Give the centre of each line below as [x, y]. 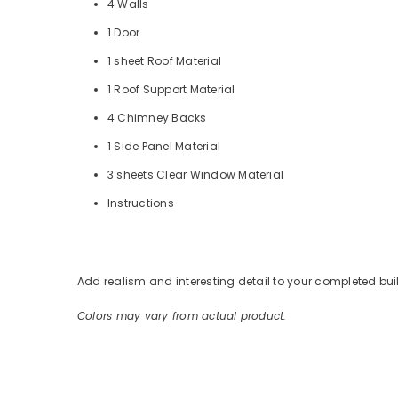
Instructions [141, 203]
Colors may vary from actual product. [182, 315]
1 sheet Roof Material [165, 60]
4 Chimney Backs [157, 117]
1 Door [124, 32]
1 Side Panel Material [164, 146]
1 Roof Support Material [171, 89]
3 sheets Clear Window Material [196, 174]
